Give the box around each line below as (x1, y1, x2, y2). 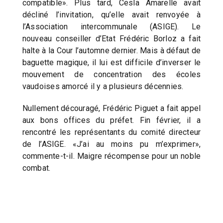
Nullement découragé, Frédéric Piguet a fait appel (22, 103, 201, 113)
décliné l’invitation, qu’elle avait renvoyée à (22, 9, 201, 19)
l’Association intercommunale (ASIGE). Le (22, 21, 201, 31)
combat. (22, 163, 51, 173)
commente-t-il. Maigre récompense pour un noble (22, 151, 201, 161)
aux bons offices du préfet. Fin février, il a (22, 115, 201, 125)
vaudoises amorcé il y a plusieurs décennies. (22, 81, 184, 91)
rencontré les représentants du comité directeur (22, 127, 201, 137)
